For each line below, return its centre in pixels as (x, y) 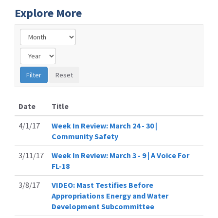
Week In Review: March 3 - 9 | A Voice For (120, 155)
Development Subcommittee (103, 206)
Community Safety (85, 136)
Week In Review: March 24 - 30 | (104, 125)
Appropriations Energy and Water (110, 195)
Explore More (48, 13)
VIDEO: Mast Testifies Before (102, 185)
